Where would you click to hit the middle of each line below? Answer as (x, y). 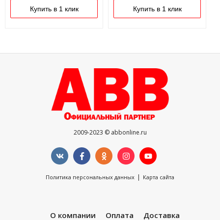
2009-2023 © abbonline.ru (110, 132)
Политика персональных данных (90, 177)
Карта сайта (159, 177)
